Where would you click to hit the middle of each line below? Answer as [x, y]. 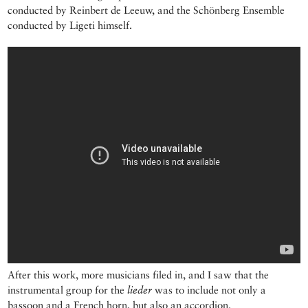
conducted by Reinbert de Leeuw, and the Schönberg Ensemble [146, 10]
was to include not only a [209, 290]
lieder [140, 290]
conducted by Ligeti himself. [70, 25]
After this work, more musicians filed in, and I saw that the [139, 275]
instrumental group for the [68, 290]
